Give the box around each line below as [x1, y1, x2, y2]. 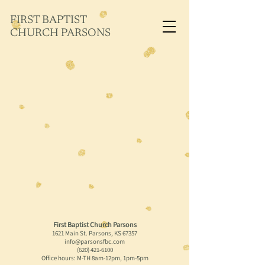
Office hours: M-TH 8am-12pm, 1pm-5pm [41, 254, 148, 263]
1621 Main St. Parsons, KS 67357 [52, 229, 137, 238]
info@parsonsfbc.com [64, 237, 125, 246]
